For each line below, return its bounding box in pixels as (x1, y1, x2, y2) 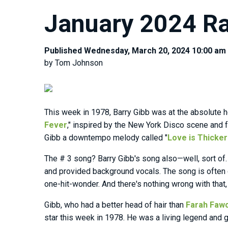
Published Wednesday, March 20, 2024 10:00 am (44, 46, 226, 56)
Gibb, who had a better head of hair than (44, 200, 186, 210)
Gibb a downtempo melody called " (44, 133, 167, 143)
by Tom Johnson (44, 58, 103, 68)
